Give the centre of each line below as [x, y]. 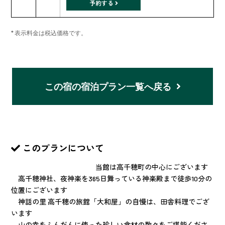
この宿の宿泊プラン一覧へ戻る [108, 86]
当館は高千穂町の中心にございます [109, 167]
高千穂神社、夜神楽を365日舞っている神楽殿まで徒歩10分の [111, 178]
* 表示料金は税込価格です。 [49, 32]
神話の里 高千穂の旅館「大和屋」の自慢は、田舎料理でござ [110, 201]
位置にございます [43, 190]
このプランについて [63, 147]
